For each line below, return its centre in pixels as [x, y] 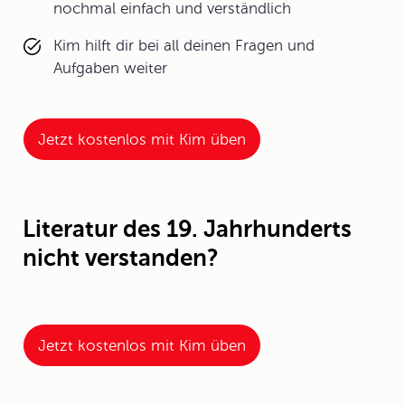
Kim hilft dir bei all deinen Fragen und [184, 46]
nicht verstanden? [121, 258]
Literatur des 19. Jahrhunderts [187, 229]
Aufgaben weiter [110, 68]
